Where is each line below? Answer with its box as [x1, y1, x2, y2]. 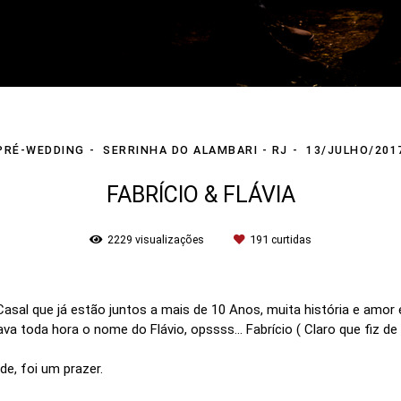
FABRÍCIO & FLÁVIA [106, 181, 295, 208]
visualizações [132, 232, 207, 246]
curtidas [269, 232, 311, 246]
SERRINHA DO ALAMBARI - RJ [103, 142, 288, 157]
